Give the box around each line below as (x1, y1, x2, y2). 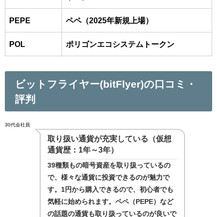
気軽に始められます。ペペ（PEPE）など (47, 198, 174, 205)
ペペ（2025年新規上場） (66, 16, 153, 24)
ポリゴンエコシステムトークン (66, 40, 174, 48)
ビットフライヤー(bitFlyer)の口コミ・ (15, 78, 196, 89)
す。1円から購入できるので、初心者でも (47, 186, 174, 193)
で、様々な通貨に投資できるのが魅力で (47, 173, 170, 181)
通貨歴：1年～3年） (47, 145, 119, 154)
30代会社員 (5, 122, 30, 127)
